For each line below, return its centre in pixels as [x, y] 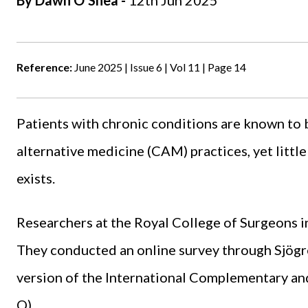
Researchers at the [75, 222]
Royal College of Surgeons [216, 222]
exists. [36, 178]
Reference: [44, 67]
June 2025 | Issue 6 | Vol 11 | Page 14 [159, 67]
